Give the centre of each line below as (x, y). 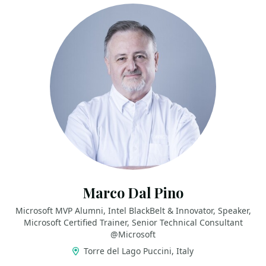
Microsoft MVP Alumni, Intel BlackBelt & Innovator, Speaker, (133, 210)
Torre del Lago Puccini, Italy (137, 251)
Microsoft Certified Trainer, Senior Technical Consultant (133, 222)
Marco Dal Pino (133, 193)
